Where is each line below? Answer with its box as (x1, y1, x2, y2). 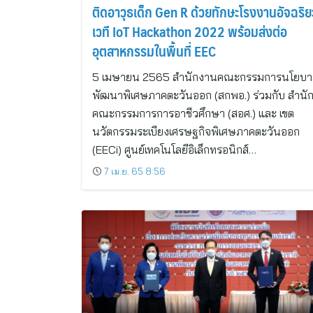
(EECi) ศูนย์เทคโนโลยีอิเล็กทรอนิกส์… (92, 143, 256, 156)
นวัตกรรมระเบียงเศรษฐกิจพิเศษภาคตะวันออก (92, 124, 300, 138)
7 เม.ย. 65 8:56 (104, 166, 166, 177)
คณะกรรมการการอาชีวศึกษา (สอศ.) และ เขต (92, 106, 294, 120)
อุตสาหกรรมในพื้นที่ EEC (92, 39, 216, 63)
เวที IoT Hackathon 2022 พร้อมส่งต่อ (92, 20, 287, 43)
